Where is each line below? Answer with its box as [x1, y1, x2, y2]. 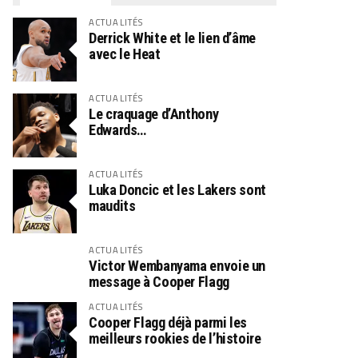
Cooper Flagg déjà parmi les [89, 314, 248, 331]
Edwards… [89, 121, 147, 138]
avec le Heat [89, 46, 161, 62]
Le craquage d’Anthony [89, 105, 219, 122]
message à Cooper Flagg [89, 273, 229, 290]
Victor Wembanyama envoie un [89, 257, 266, 274]
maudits [89, 197, 136, 214]
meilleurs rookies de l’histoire [89, 330, 261, 347]
